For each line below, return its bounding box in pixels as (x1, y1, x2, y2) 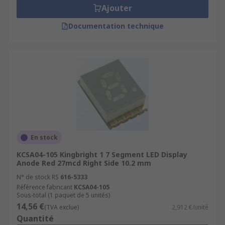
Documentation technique (68, 21, 164, 31)
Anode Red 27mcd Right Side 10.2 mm (17, 158, 151, 168)
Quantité (17, 213, 54, 224)
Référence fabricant (17, 183, 72, 191)
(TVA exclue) (44, 203, 79, 211)
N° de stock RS (17, 173, 59, 181)
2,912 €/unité (172, 203, 208, 211)
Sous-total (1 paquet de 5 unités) (17, 191, 110, 199)
